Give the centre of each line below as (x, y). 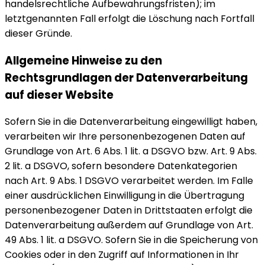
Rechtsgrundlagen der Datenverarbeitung (126, 77)
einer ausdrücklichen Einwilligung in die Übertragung (125, 196)
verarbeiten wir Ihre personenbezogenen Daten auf (125, 137)
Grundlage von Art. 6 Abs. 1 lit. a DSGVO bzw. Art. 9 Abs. (131, 151)
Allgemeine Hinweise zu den (83, 60)
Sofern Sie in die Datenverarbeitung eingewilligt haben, (131, 122)
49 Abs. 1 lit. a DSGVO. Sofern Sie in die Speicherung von (131, 240)
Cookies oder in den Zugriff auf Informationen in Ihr (122, 255)
